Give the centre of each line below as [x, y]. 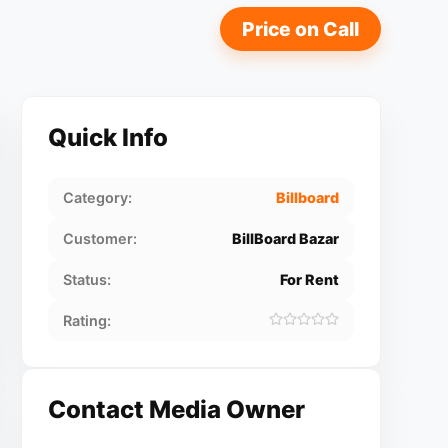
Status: [86, 279]
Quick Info [107, 137]
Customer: [99, 238]
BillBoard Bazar [285, 238]
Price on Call [300, 29]
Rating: [86, 320]
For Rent [309, 279]
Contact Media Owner [176, 409]
